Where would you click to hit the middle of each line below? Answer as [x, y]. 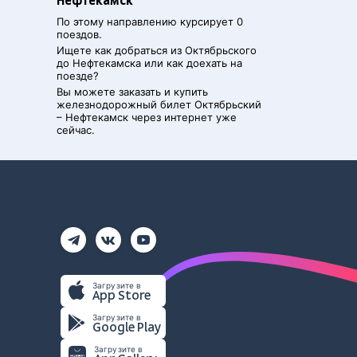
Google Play [127, 328]
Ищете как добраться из [121, 50]
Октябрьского [221, 50]
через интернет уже [182, 117]
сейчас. [76, 130]
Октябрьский [228, 104]
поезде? [78, 76]
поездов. [79, 34]
